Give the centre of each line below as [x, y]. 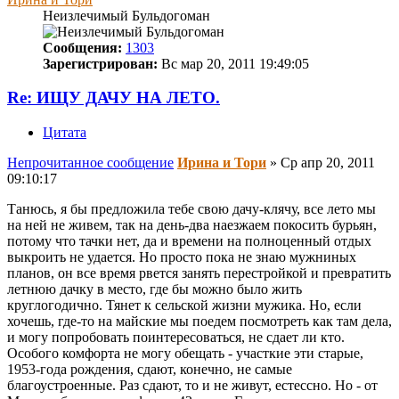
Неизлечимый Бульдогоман [126, 15]
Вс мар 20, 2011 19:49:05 [233, 63]
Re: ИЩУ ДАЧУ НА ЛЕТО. [114, 98]
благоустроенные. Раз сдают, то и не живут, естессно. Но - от [192, 385]
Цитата [65, 132]
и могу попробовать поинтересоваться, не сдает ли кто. [176, 337]
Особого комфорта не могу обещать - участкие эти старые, [185, 353]
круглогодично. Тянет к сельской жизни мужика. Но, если [184, 305]
